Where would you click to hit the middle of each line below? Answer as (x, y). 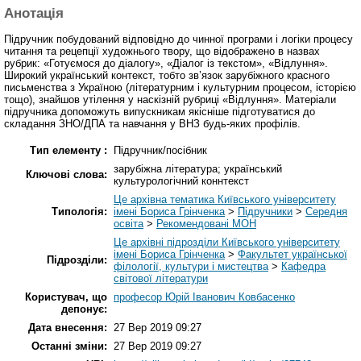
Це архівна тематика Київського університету (225, 200)
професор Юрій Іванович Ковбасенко (204, 297)
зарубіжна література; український (198, 169)
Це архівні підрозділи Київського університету (227, 243)
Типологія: (79, 212)
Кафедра (303, 267)
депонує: (84, 309)
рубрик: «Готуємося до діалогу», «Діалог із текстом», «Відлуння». (166, 64)
